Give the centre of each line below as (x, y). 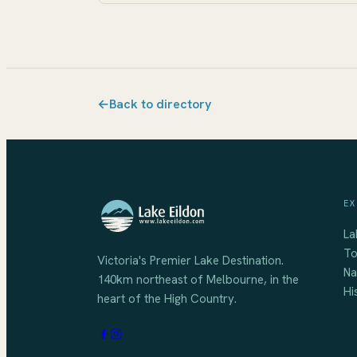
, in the (281, 280)
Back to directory (160, 104)
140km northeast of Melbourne (180, 280)
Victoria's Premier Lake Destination (189, 261)
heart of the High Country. (167, 299)
